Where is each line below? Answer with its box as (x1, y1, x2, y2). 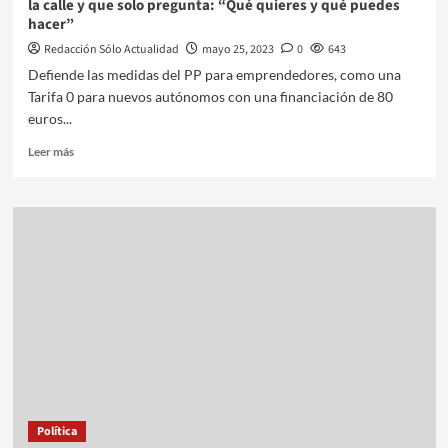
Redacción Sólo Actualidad (43, 40, 179, 58)
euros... (27, 109, 72, 127)
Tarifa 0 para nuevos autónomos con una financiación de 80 (27, 87, 393, 105)
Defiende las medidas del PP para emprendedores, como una (27, 65, 401, 83)
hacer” (27, 13, 74, 35)
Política (36, 422, 77, 440)
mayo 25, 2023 (201, 40, 274, 58)
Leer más (27, 143, 74, 159)
